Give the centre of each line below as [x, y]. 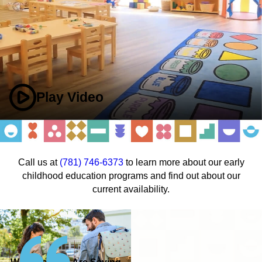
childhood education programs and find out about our [131, 175]
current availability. [131, 189]
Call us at [39, 162]
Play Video [70, 97]
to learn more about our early [184, 162]
